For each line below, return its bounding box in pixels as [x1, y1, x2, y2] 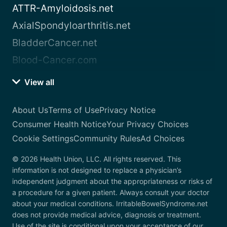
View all [22, 77, 54, 88]
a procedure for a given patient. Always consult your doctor [12, 188, 209, 197]
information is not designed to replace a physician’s [12, 166, 181, 175]
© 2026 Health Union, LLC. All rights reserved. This [12, 155, 181, 164]
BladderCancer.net [12, 37, 97, 49]
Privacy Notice [99, 105, 156, 116]
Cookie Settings [12, 133, 73, 144]
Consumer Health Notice [12, 119, 106, 130]
